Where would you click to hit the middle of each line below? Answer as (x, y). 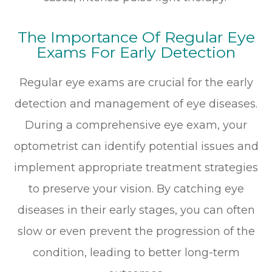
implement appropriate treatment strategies (136, 168)
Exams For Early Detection (136, 53)
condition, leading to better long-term (136, 253)
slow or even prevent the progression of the (136, 232)
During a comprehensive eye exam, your (136, 125)
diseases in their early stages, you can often (136, 210)
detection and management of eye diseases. (136, 104)
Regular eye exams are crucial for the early (136, 83)
